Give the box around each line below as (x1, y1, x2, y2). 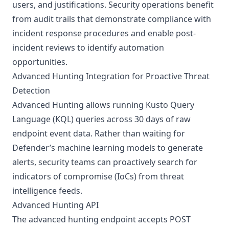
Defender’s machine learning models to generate (12, 142, 203, 153)
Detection (12, 85, 50, 96)
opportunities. (12, 56, 67, 67)
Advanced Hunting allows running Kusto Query (12, 99, 194, 110)
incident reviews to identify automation (12, 42, 164, 53)
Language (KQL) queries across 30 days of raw (12, 113, 191, 125)
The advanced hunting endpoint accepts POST (12, 214, 191, 225)
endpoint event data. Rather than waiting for (12, 128, 185, 139)
